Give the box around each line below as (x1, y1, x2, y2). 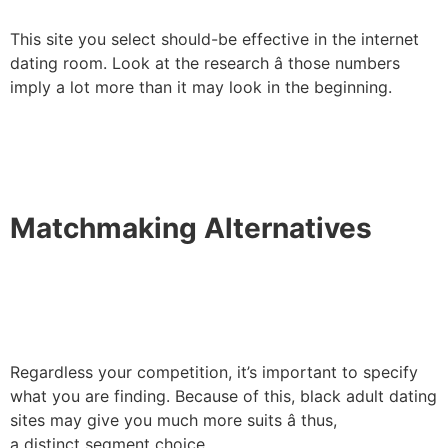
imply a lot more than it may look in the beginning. (10, 76, 392, 97)
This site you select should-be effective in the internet (10, 28, 419, 49)
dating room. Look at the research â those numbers (10, 52, 400, 73)
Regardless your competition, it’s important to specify (10, 361, 418, 382)
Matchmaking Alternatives (10, 210, 372, 245)
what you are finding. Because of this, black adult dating (10, 385, 437, 406)
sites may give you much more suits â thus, (10, 409, 337, 430)
